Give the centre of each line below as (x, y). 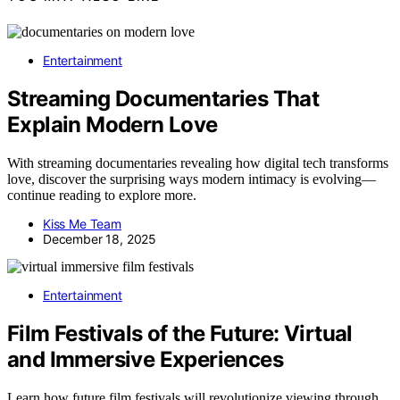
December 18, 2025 (100, 239)
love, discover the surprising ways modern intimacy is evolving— (192, 179)
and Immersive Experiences (145, 359)
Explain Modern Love (112, 125)
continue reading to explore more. (102, 196)
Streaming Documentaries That (163, 99)
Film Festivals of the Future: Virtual (180, 333)
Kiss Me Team (82, 224)
